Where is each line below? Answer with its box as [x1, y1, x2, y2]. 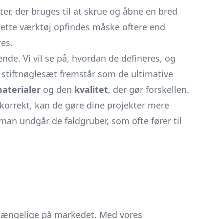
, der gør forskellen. [108, 84, 189, 95]
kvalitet [74, 84, 108, 95]
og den [41, 84, 74, 95]
